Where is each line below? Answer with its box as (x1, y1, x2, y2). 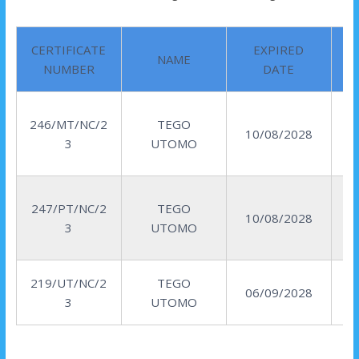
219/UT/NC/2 (30, 275, 107, 292)
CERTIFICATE (31, 42, 107, 58)
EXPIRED (253, 42, 305, 58)
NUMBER (42, 61, 95, 78)
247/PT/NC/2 (30, 200, 107, 217)
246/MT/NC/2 (30, 116, 108, 133)
